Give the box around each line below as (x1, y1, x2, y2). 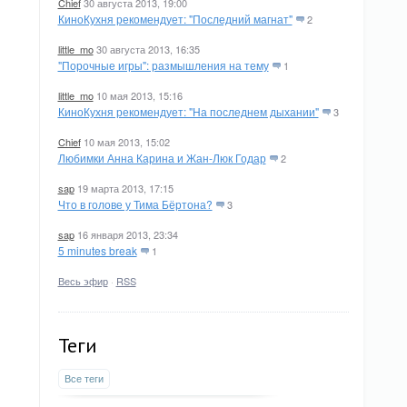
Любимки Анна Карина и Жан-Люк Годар (57, 150, 266, 165)
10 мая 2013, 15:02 (83, 134, 170, 149)
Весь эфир (57, 273, 108, 288)
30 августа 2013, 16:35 (95, 42, 200, 56)
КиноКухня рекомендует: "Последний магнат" (57, 11, 293, 26)
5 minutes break (57, 243, 137, 258)
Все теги (64, 371, 104, 385)
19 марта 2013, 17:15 (76, 181, 174, 195)
